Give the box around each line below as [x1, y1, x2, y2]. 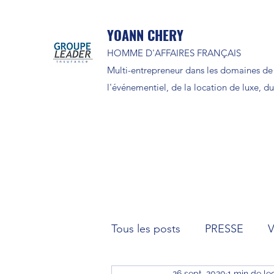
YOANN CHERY [107, 25, 183, 45]
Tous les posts [111, 221, 180, 235]
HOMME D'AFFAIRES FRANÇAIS [107, 47, 241, 59]
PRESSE [205, 221, 243, 235]
